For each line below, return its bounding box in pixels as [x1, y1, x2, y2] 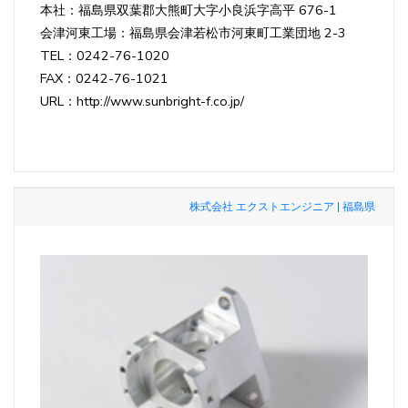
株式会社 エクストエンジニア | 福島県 [189, 199, 375, 214]
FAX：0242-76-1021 [40, 68, 168, 87]
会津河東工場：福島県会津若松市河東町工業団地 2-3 [40, 23, 346, 42]
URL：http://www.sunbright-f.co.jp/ [40, 91, 244, 110]
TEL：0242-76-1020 [40, 46, 169, 65]
